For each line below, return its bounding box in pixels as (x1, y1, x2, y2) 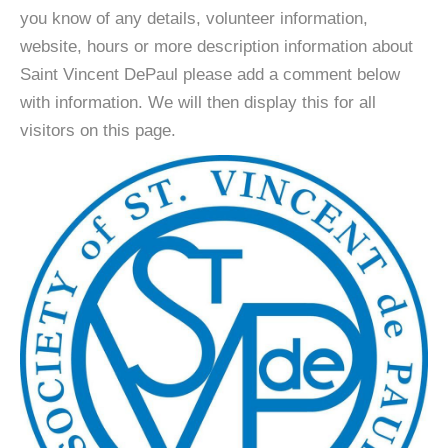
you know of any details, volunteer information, (20, 9, 368, 28)
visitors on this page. (20, 121, 176, 140)
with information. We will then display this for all (20, 93, 376, 112)
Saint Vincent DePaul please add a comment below (20, 65, 400, 84)
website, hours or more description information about (20, 37, 413, 56)
